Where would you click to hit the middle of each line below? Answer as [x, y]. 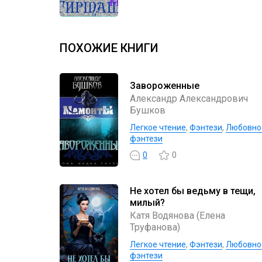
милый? [147, 202]
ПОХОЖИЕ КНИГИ [109, 48]
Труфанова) [155, 227]
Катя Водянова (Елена [177, 215]
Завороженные [165, 85]
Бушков [148, 110]
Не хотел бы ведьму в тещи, [193, 191]
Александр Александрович [189, 98]
